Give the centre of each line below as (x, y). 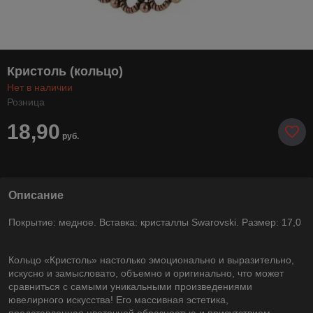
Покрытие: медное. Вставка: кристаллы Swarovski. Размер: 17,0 (155, 222)
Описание (36, 195)
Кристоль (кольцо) (65, 71)
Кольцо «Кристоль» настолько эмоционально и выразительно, (151, 260)
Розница (26, 102)
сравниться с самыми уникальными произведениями (130, 286)
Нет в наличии (40, 87)
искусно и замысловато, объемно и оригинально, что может (146, 273)
